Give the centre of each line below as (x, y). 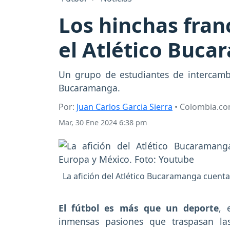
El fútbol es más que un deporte (139, 208)
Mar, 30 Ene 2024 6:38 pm (103, 123)
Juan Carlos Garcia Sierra (124, 107)
